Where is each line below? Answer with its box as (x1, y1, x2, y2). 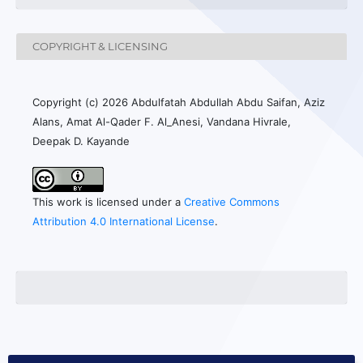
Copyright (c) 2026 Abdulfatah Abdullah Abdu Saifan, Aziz (32, 95, 325, 109)
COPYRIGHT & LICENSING (32, 40, 168, 53)
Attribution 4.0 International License (32, 214, 215, 228)
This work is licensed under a (32, 194, 184, 208)
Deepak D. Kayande (32, 134, 130, 147)
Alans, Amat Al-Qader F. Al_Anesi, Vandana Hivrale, (32, 114, 291, 128)
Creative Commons (184, 194, 280, 208)
